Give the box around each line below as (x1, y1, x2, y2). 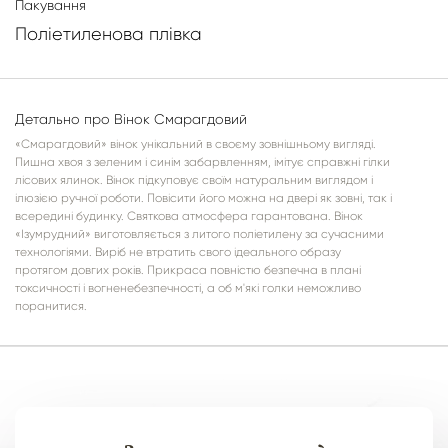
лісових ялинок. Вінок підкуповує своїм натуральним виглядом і (15, 173, 373, 187)
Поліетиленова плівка (15, 24, 202, 44)
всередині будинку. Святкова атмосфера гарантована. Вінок (15, 209, 363, 223)
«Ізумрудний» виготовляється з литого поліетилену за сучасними (15, 227, 384, 241)
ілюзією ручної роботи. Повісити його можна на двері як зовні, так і (15, 191, 392, 205)
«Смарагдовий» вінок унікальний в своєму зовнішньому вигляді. (15, 137, 376, 151)
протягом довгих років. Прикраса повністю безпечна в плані (15, 263, 361, 277)
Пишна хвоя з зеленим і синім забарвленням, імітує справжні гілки (15, 155, 390, 169)
